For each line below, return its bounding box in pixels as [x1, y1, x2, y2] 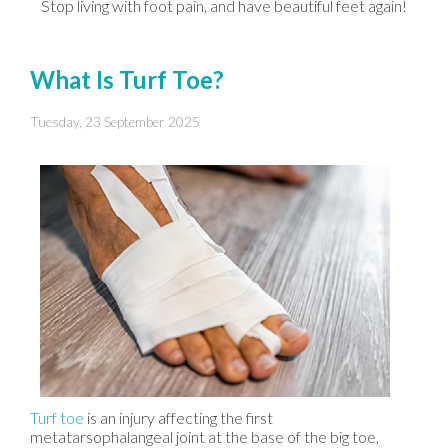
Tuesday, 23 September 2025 [30, 113, 200, 130]
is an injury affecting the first [84, 407, 273, 427]
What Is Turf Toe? [30, 64, 224, 94]
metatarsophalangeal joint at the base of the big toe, [30, 426, 379, 446]
